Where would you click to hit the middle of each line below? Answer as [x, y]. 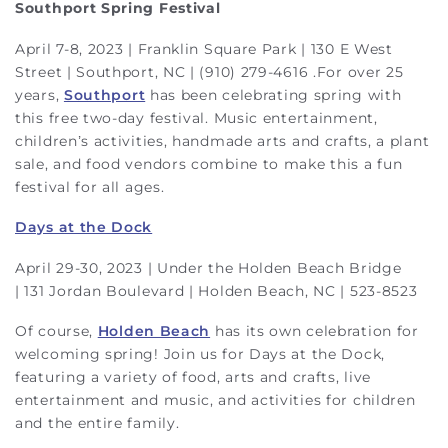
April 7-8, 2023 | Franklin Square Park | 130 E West [204, 48]
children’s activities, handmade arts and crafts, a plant [222, 140]
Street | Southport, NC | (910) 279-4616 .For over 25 [209, 71]
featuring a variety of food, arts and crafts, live [193, 377]
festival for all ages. [90, 186]
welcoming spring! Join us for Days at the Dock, [200, 354]
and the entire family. [97, 423]
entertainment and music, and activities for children [215, 400]
